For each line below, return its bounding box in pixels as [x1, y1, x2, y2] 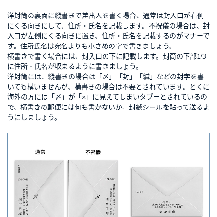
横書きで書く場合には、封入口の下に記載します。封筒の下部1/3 [7, 52, 206, 61]
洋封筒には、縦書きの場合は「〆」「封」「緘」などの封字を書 [7, 72, 204, 81]
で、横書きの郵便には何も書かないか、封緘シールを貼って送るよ [7, 103, 210, 112]
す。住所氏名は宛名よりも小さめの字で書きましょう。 [7, 42, 176, 51]
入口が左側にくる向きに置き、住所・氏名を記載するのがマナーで [7, 31, 210, 41]
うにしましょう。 [7, 113, 61, 122]
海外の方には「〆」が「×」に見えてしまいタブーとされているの [7, 93, 207, 102]
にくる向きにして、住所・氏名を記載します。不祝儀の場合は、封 [7, 21, 210, 31]
